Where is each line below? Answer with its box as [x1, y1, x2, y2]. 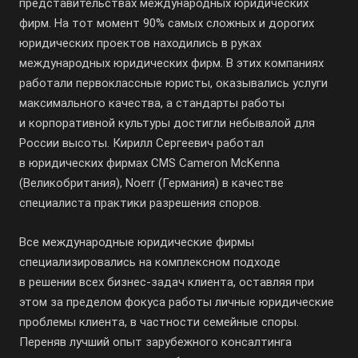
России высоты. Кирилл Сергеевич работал [19, 136, 264, 150]
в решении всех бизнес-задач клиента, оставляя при [19, 275, 314, 289]
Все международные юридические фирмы [19, 235, 254, 249]
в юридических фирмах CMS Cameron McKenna [19, 156, 280, 170]
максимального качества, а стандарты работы [19, 96, 284, 110]
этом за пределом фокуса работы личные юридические [19, 295, 334, 309]
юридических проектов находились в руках [19, 36, 261, 50]
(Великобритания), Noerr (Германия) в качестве [19, 176, 284, 190]
